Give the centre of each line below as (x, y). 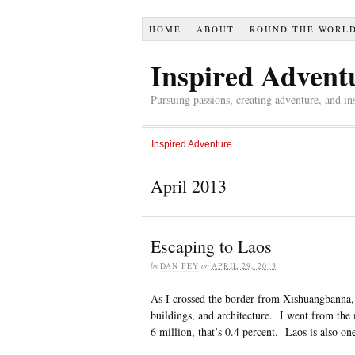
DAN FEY (179, 266)
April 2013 (188, 186)
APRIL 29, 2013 (244, 266)
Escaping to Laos (211, 246)
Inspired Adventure (191, 145)
